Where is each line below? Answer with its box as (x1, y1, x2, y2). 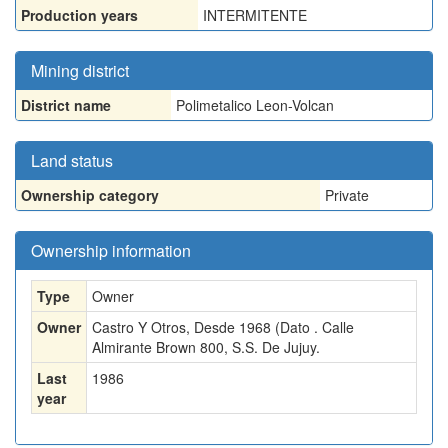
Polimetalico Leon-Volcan (176, 95, 334, 115)
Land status (31, 149, 113, 172)
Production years (21, 5, 138, 25)
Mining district (31, 59, 129, 82)
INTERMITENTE (203, 5, 307, 25)
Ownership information (31, 239, 191, 262)
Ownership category (21, 185, 159, 205)
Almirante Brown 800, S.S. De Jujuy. (92, 337, 320, 357)
